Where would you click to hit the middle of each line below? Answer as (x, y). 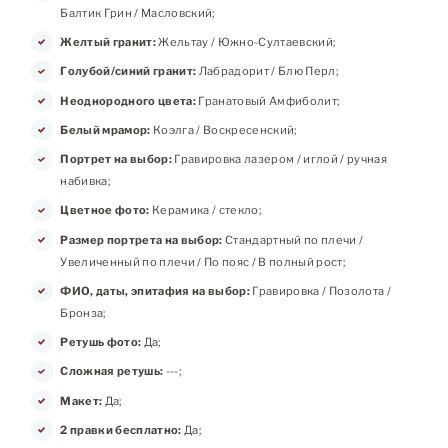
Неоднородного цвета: (128, 100)
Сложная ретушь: (112, 371)
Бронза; (83, 312)
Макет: (81, 400)
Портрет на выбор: (116, 159)
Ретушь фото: (101, 341)
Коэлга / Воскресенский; (224, 130)
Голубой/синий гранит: (128, 71)
